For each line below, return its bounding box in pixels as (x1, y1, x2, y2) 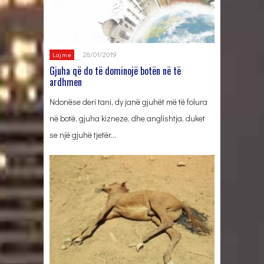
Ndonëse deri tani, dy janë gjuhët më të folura (49, 95, 207, 107)
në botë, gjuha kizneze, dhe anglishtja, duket (49, 112, 205, 124)
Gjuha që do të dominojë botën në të (49, 63, 181, 78)
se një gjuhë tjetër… (49, 128, 116, 140)
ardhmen (49, 74, 82, 89)
